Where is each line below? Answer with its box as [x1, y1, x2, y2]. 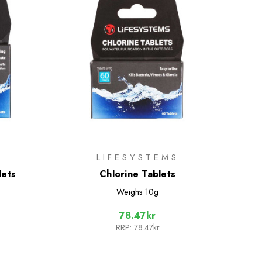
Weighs [116, 185, 143, 198]
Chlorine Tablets [99, 167, 175, 181]
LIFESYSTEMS [96, 150, 179, 164]
